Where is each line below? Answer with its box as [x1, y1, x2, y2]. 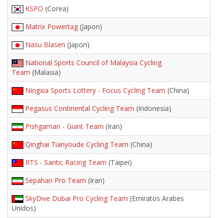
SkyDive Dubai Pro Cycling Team [25, 194, 128, 203]
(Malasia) [30, 68, 61, 77]
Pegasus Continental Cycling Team [25, 104, 134, 113]
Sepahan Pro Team [25, 176, 86, 185]
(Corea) [43, 4, 69, 13]
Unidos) [12, 203, 36, 213]
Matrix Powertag [25, 22, 78, 31]
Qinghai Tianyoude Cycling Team [25, 140, 128, 149]
